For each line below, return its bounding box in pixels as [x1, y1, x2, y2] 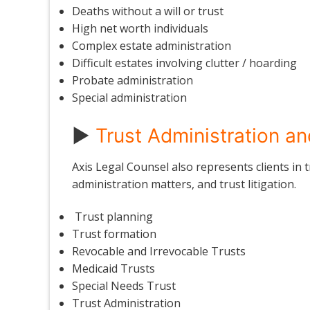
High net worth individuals [72, 20, 208, 36]
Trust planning [72, 209, 153, 225]
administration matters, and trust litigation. [72, 176, 296, 192]
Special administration [72, 89, 187, 105]
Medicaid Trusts [72, 261, 155, 277]
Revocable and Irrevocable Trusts [72, 244, 246, 259]
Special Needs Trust [72, 278, 176, 294]
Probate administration [72, 72, 193, 88]
